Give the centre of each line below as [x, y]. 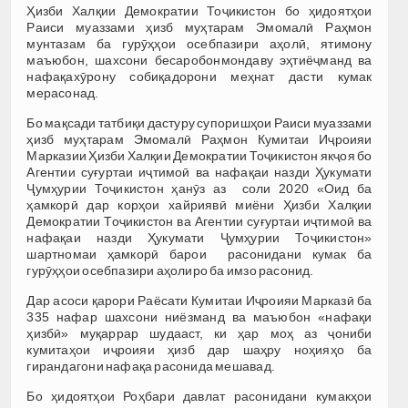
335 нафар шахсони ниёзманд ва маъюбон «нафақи [199, 316]
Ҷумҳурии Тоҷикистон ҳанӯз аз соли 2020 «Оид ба [199, 188]
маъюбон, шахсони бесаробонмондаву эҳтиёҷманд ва [199, 60]
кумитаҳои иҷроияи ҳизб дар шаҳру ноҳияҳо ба [199, 349]
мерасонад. [63, 92]
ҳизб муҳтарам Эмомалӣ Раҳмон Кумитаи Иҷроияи [199, 139]
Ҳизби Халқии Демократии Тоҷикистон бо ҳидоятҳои [199, 10]
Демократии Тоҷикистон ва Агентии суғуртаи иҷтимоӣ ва [199, 221]
